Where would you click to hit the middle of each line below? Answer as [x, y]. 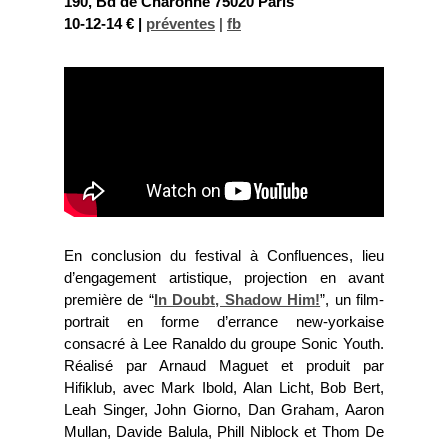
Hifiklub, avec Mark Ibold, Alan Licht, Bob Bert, [224, 388]
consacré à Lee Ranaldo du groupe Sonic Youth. [224, 344]
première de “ [109, 300]
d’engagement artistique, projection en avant [224, 278]
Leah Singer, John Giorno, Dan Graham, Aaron [224, 410]
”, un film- [352, 300]
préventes [180, 24]
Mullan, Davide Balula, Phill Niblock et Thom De [224, 432]
